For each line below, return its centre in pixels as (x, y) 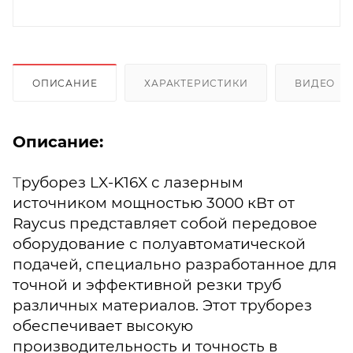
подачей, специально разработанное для (175, 264)
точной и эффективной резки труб (147, 284)
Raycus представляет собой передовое (165, 223)
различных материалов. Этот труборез (162, 305)
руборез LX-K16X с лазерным (132, 182)
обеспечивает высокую (103, 325)
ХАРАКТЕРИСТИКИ (196, 83)
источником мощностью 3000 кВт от (154, 203)
